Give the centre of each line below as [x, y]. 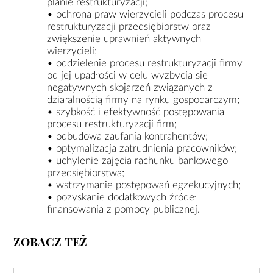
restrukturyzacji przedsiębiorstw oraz [129, 26]
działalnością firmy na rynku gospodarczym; [144, 99]
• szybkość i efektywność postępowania [136, 112]
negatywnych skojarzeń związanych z [130, 87]
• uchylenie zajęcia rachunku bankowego [138, 160]
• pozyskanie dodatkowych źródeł [122, 197]
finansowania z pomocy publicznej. [124, 209]
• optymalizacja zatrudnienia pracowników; [142, 148]
